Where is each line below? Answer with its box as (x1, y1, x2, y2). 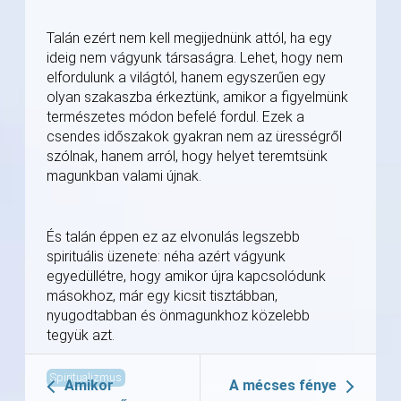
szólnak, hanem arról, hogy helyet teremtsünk (47, 148, 328, 166)
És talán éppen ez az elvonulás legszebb (47, 228, 300, 246)
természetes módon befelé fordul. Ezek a (47, 108, 304, 126)
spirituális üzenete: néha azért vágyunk (47, 248, 286, 266)
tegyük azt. (47, 327, 115, 345)
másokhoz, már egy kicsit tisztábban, (47, 287, 277, 305)
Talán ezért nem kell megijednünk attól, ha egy (47, 30, 332, 47)
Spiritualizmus (50, 371, 122, 385)
